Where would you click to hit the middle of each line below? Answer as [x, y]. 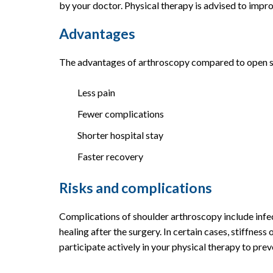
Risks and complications [136, 187]
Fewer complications [121, 113]
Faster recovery [110, 156]
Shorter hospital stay [120, 135]
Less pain [96, 92]
